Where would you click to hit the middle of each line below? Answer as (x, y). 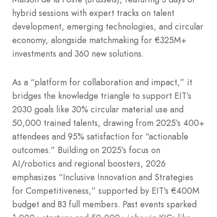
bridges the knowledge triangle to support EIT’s (102, 96)
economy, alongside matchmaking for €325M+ (99, 40)
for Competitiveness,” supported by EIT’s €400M (106, 191)
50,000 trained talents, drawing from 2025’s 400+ (108, 123)
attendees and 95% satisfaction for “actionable (100, 136)
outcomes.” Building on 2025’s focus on (86, 150)
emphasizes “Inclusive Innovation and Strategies (103, 177)
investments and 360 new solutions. (78, 54)
